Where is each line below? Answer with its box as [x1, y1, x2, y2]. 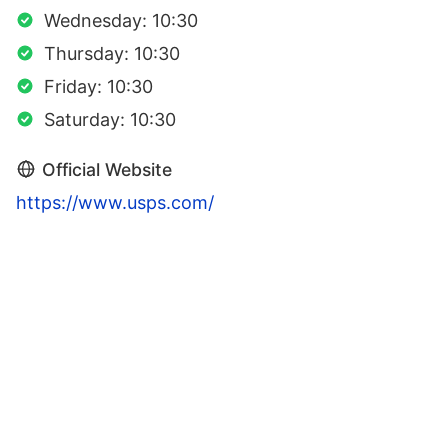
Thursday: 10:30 [44, 42, 180, 64]
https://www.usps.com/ [16, 191, 214, 213]
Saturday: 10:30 [44, 108, 176, 130]
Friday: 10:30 [44, 75, 153, 97]
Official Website [42, 158, 172, 180]
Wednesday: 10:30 [44, 9, 198, 31]
